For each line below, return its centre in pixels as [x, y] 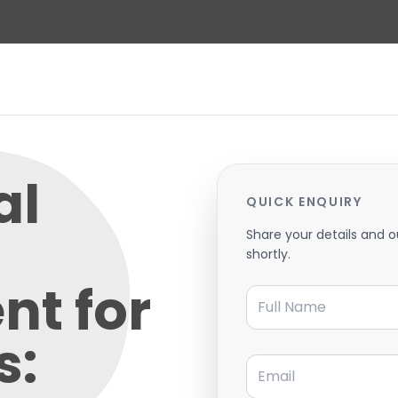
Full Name [279, 291]
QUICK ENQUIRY [304, 201]
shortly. [268, 254]
